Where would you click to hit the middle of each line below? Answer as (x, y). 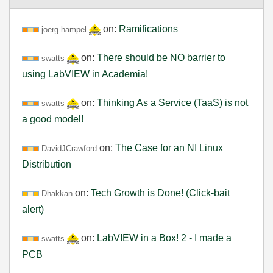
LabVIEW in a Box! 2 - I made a (164, 238)
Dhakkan (57, 193)
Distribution (47, 164)
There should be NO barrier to (161, 57)
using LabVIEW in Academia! (85, 74)
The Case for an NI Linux (169, 147)
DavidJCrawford (69, 148)
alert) (33, 209)
